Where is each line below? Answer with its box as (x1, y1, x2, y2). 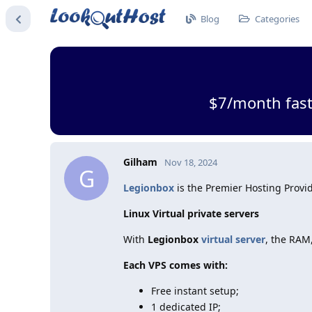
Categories (255, 13, 299, 25)
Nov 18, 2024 (164, 156, 217, 169)
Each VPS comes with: (123, 258, 228, 272)
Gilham (123, 155, 157, 169)
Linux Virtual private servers (123, 207, 259, 220)
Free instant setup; (151, 284, 239, 297)
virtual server (201, 233, 265, 246)
